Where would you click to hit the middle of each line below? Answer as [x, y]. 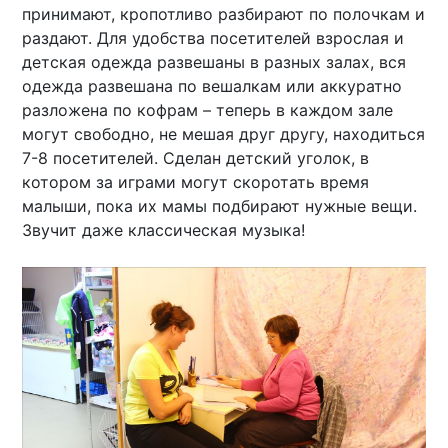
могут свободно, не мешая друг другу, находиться [224, 133]
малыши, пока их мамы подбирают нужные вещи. [220, 205]
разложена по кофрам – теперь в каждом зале [208, 109]
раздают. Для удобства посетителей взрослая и [213, 37]
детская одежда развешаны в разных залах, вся [214, 61]
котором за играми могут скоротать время [196, 181]
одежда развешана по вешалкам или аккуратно [212, 85]
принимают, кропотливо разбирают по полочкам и [224, 13]
